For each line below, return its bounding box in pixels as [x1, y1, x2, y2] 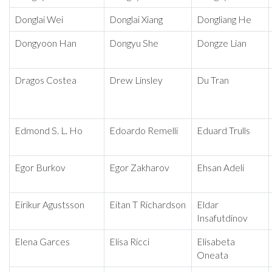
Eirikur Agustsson [15, 199, 84, 211]
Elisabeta [197, 236, 235, 248]
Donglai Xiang [109, 14, 163, 25]
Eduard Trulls [197, 125, 250, 137]
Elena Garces [15, 236, 70, 248]
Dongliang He [197, 14, 251, 25]
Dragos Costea [15, 75, 76, 86]
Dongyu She [109, 38, 158, 49]
